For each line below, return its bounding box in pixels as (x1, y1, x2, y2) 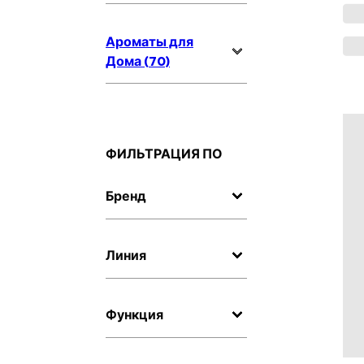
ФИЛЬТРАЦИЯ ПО (106, 145, 223, 162)
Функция (106, 305, 163, 323)
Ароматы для (106, 32, 193, 50)
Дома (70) (106, 52, 170, 69)
